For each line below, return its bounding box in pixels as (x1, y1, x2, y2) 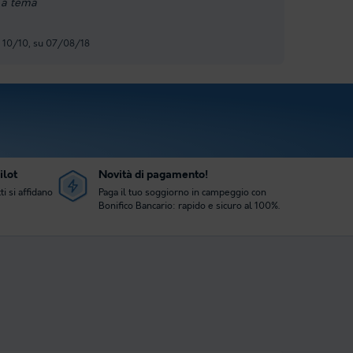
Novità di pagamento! (98, 169, 208, 182)
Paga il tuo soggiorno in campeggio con (98, 187, 266, 199)
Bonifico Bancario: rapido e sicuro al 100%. (98, 200, 280, 213)
